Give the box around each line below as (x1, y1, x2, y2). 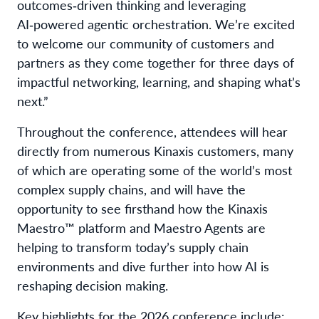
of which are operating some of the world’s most (17, 160, 292, 179)
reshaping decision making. (17, 276, 168, 294)
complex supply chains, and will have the (17, 179, 246, 198)
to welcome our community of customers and (17, 33, 274, 52)
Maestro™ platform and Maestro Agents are (17, 218, 266, 236)
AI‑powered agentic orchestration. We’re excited (17, 14, 295, 33)
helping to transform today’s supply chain (17, 237, 249, 256)
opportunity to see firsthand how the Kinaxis (17, 199, 268, 217)
